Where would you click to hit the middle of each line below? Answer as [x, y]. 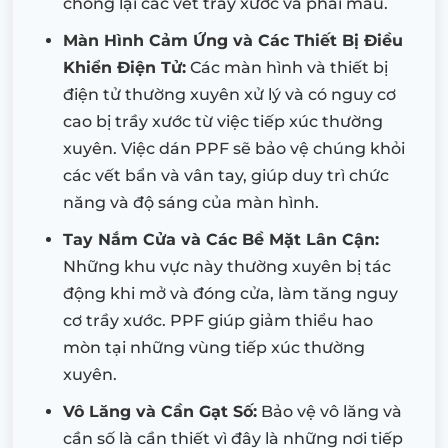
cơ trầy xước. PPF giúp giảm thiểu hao [218, 321]
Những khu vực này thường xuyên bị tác [227, 267]
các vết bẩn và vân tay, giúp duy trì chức [226, 176]
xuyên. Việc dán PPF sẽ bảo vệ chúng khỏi [234, 149]
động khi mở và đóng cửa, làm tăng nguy [230, 294]
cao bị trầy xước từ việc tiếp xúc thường [223, 122]
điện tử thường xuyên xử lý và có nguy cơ [229, 95]
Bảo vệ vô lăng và [329, 412]
